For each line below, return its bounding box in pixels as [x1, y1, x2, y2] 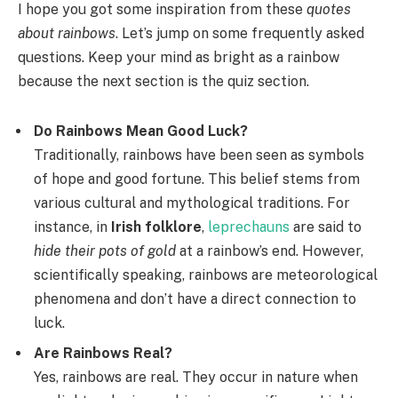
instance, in [34, 218, 111, 235]
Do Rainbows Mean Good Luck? [34, 122, 248, 139]
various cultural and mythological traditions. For [34, 194, 350, 211]
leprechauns [208, 218, 293, 235]
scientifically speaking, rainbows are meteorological [34, 266, 378, 283]
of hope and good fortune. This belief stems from [34, 170, 360, 187]
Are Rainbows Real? [34, 344, 172, 362]
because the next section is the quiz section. [18, 73, 309, 91]
